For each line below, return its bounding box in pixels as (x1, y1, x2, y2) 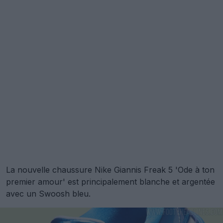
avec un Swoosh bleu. (6, 188, 91, 199)
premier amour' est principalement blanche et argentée (6, 176, 215, 187)
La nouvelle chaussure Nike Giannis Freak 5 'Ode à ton (6, 164, 215, 175)
